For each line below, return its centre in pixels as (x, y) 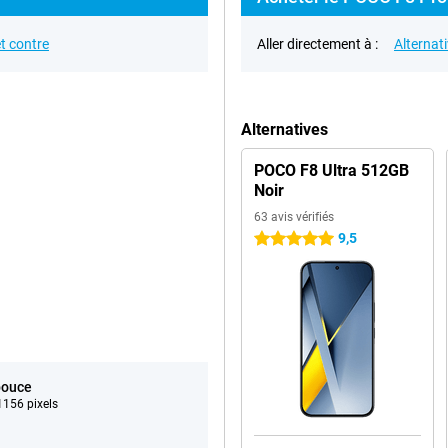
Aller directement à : (317, 44)
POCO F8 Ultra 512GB (331, 170)
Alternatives (284, 129)
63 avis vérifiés (294, 217)
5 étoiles (279, 239)
